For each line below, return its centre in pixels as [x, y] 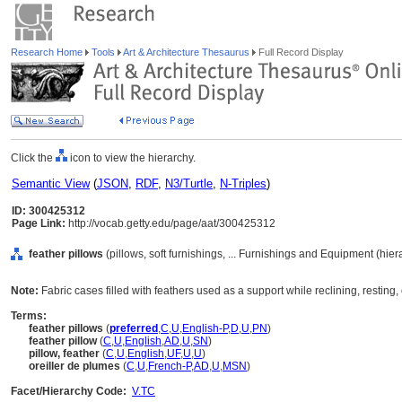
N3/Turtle [189, 184]
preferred [134, 328]
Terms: [29, 316]
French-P [170, 366]
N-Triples [243, 184]
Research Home [48, 52]
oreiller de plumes [74, 366]
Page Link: [39, 223]
